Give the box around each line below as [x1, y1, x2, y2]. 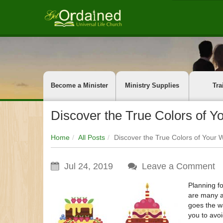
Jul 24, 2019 [62, 161, 113, 171]
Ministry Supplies [125, 82, 180, 89]
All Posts [78, 133, 105, 141]
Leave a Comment [142, 161, 215, 171]
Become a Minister [51, 82, 109, 89]
